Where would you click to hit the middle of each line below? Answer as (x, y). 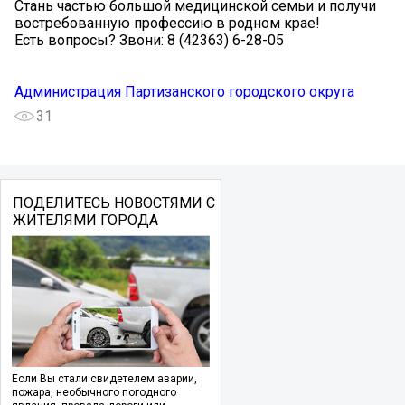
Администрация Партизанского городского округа (184, 92)
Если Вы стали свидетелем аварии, (104, 379)
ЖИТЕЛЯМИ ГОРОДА (85, 221)
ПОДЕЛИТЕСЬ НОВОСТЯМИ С (113, 203)
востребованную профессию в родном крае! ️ (169, 24)
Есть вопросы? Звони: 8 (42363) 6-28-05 (149, 41)
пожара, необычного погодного (94, 393)
